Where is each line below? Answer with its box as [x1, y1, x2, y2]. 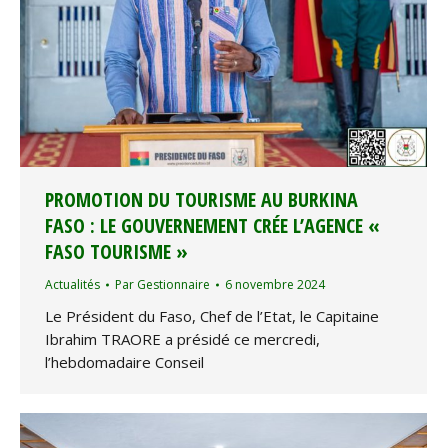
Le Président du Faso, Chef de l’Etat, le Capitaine [45, 305, 379, 326]
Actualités [45, 275, 100, 293]
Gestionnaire [137, 275, 210, 293]
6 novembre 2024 [225, 275, 325, 293]
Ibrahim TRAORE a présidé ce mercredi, [45, 328, 320, 349]
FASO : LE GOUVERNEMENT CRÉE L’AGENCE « [45, 211, 380, 239]
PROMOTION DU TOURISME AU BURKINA [45, 185, 358, 213]
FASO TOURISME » [45, 237, 188, 265]
